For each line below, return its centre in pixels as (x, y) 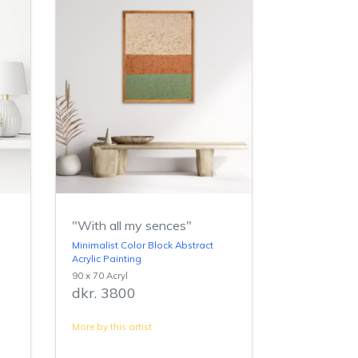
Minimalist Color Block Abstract (142, 245)
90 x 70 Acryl (99, 275)
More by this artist (111, 326)
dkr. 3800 (103, 292)
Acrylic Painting (106, 258)
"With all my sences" (131, 225)
